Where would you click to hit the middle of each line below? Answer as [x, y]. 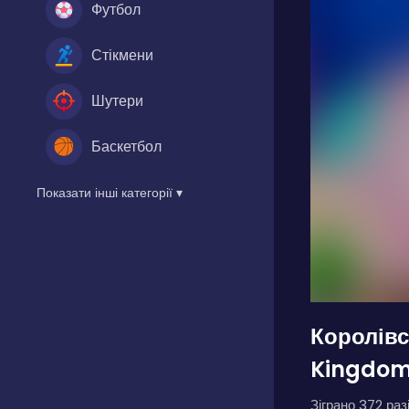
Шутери [117, 100]
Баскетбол [126, 146]
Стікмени [122, 55]
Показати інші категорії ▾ [110, 192]
